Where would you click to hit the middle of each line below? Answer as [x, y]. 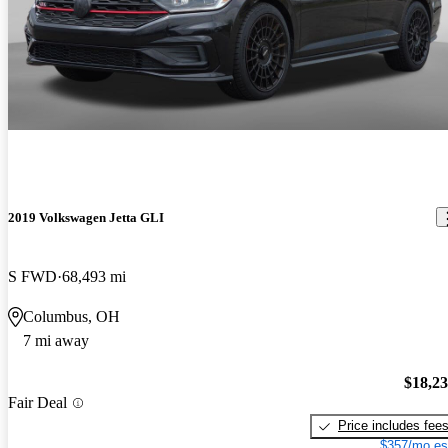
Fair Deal [37, 403]
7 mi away [56, 340]
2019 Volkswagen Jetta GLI [86, 217]
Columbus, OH [71, 316]
